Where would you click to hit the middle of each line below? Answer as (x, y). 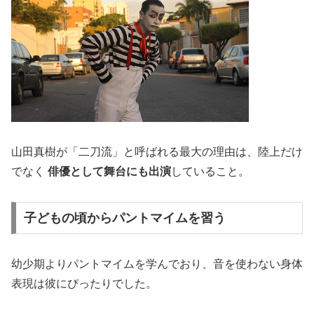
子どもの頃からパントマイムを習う (124, 218)
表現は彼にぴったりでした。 (84, 283)
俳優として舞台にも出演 (109, 172)
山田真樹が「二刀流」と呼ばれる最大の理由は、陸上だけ (157, 152)
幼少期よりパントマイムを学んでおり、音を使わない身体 (157, 264)
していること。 (210, 172)
